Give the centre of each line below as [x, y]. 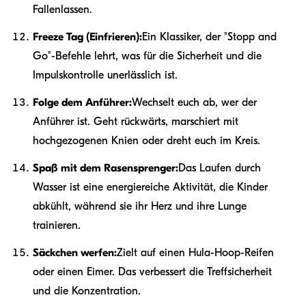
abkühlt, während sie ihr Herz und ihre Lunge [140, 206]
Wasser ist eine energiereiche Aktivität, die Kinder [150, 187]
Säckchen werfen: [75, 252]
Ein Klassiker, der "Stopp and [209, 37]
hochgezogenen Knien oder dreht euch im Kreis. [147, 140]
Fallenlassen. [62, 9]
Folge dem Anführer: [82, 102]
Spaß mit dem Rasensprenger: [106, 168]
